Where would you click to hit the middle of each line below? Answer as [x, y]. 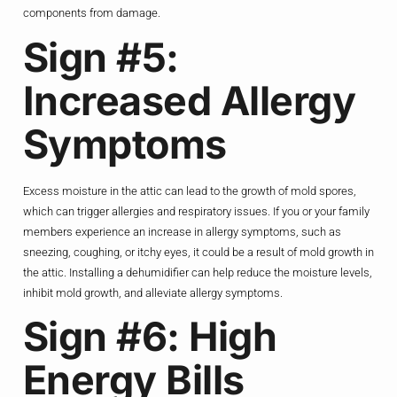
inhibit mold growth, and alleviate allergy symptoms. [152, 292]
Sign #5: [101, 57]
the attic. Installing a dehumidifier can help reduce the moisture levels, [197, 272]
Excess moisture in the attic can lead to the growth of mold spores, [189, 191]
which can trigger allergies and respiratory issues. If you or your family [196, 211]
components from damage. [91, 13]
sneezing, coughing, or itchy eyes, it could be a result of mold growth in [198, 252]
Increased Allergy [189, 101]
